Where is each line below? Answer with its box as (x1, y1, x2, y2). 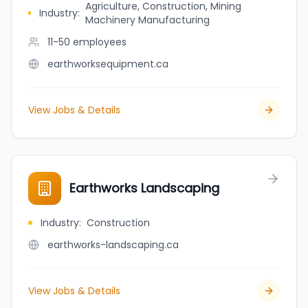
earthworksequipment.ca (47, 57, 168, 71)
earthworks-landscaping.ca (47, 238, 179, 252)
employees (73, 35, 126, 49)
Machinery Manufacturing (85, 13, 210, 27)
